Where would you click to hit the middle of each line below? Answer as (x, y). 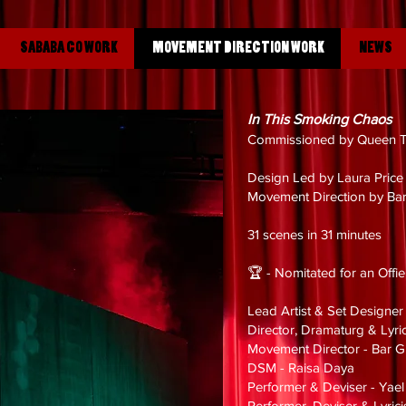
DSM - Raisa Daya (303, 367)
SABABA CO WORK (68, 48)
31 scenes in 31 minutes (316, 234)
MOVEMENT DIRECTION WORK (238, 48)
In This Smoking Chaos (321, 119)
